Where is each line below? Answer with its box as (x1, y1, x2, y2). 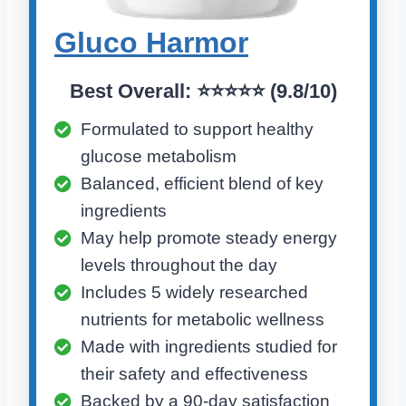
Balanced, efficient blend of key (81, 174, 324, 194)
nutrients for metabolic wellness (81, 310, 324, 330)
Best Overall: (69, 80, 191, 103)
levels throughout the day (81, 256, 277, 275)
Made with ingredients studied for (81, 337, 337, 357)
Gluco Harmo (54, 26, 237, 60)
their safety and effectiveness (81, 364, 308, 384)
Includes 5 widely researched (81, 283, 308, 303)
